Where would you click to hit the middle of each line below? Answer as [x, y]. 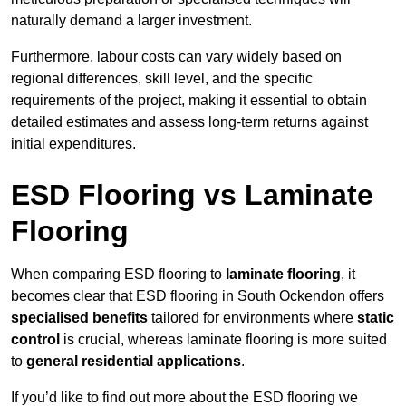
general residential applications [134, 362]
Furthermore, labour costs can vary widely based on [176, 57]
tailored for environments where [252, 318]
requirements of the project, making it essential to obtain [189, 101]
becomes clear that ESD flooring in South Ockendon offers [198, 296]
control [35, 340]
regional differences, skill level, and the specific [162, 79]
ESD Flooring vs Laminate [192, 195]
